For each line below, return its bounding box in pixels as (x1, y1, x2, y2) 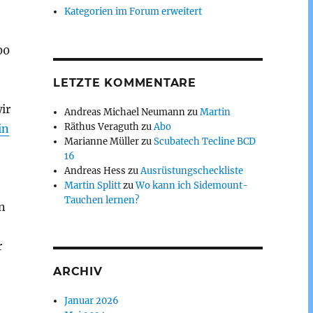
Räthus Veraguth (64, 121, 140, 133)
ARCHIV (53, 265, 103, 278)
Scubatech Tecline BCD (154, 136, 256, 147)
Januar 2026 (64, 295, 119, 307)
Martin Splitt (64, 180, 122, 191)
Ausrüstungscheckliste (140, 165, 244, 177)
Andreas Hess (64, 165, 126, 177)
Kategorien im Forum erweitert (64, 6, 203, 17)
